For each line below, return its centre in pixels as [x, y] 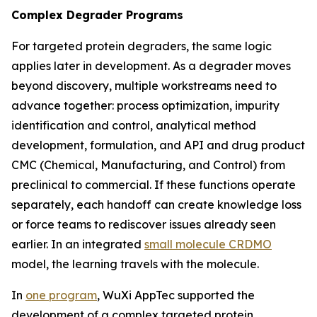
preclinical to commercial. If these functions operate [154, 185]
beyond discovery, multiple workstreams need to [144, 86]
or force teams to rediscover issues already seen [144, 224]
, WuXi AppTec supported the [176, 295]
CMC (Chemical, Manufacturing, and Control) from [148, 165]
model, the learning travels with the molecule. [135, 264]
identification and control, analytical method [134, 125]
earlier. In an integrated [78, 244]
